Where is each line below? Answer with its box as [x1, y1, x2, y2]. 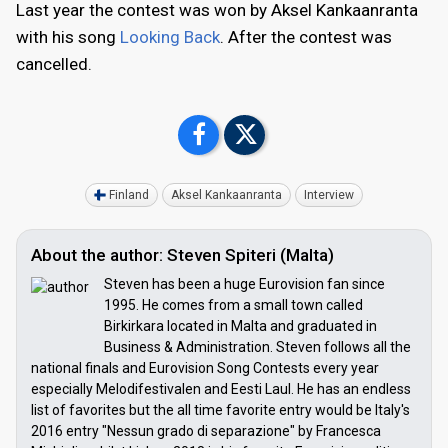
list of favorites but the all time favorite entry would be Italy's [31, 402, 410, 419]
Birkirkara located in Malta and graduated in [104, 318, 377, 335]
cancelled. [16, 54, 92, 75]
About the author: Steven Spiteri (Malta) [31, 245, 334, 266]
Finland [109, 188, 149, 203]
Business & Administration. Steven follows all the [104, 339, 411, 356]
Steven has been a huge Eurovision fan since [104, 276, 385, 293]
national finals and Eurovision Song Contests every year [31, 360, 379, 377]
